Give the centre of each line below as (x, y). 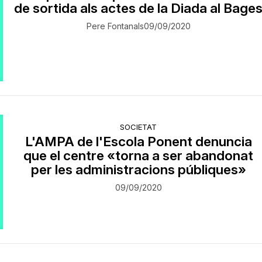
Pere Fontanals (115, 26)
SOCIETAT (139, 127)
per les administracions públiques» (138, 170)
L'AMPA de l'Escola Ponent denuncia (138, 142)
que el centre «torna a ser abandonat (139, 156)
